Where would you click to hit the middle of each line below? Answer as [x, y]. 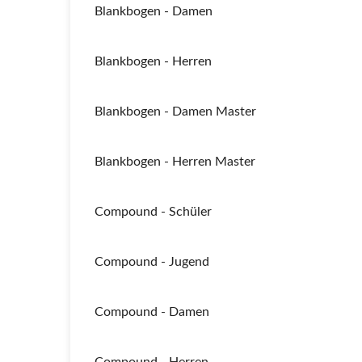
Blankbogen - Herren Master [175, 162]
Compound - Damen [152, 312]
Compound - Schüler [153, 212]
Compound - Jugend [152, 262]
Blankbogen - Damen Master [175, 112]
